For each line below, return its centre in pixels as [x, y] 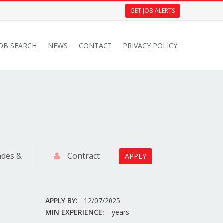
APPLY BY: [61, 200]
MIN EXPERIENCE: [75, 212]
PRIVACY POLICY [150, 46]
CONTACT [95, 46]
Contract [82, 156]
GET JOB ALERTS [153, 11]
